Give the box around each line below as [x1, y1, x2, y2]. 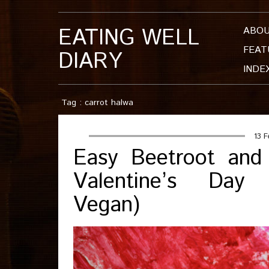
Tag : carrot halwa [61, 97, 133, 109]
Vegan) [73, 190, 140, 221]
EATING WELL [58, 23, 199, 54]
